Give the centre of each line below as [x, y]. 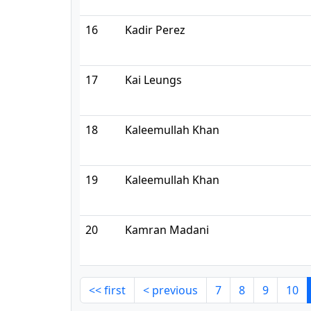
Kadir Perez [155, 30]
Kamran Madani [167, 230]
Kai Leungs [153, 80]
